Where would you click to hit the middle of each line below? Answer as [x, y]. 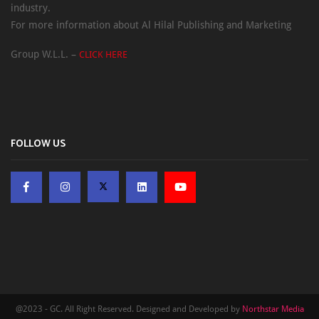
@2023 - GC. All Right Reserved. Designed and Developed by [129, 309]
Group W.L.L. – [45, 54]
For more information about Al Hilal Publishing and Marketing [151, 25]
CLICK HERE [103, 54]
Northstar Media [273, 309]
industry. [31, 7]
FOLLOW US [38, 144]
